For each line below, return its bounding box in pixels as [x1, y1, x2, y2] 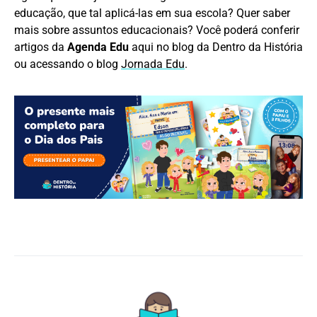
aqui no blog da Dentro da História [129, 40, 303, 54]
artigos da [14, 40, 67, 54]
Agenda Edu [67, 40, 129, 54]
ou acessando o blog [14, 57, 121, 71]
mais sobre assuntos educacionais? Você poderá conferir [14, 23, 299, 38]
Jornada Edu [121, 57, 185, 71]
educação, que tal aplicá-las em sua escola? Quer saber [14, 6, 290, 21]
